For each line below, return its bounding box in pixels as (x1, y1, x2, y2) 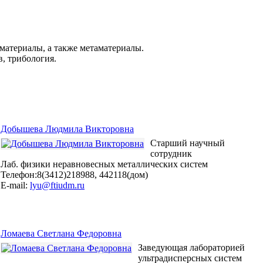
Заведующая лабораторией (138, 242, 245, 253)
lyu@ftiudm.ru (30, 180, 85, 191)
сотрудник (150, 149, 192, 159)
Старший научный (150, 138, 225, 149)
